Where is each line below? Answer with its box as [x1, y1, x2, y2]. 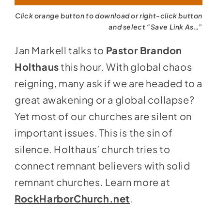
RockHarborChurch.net [14, 192, 130, 205]
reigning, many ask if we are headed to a [14, 77, 202, 90]
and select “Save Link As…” [108, 22, 203, 31]
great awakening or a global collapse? [14, 93, 195, 106]
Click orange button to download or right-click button [15, 11, 203, 20]
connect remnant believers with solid [14, 159, 190, 172]
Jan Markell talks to [14, 44, 106, 57]
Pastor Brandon [106, 44, 182, 57]
